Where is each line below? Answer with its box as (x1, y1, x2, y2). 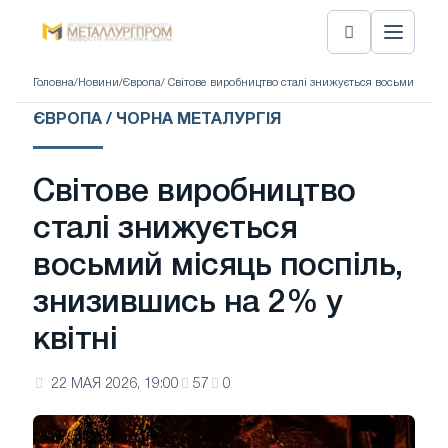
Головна (33, 77, 74, 88)
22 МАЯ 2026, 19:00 (51, 378, 179, 391)
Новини (78, 77, 119, 88)
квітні (33, 326, 118, 355)
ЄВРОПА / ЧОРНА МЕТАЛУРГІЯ (33, 113, 281, 127)
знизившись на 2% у (33, 289, 343, 318)
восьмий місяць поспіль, (33, 252, 403, 281)
